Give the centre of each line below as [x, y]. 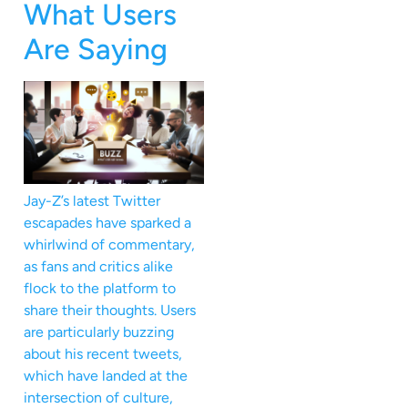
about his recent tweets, [103, 354]
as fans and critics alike [98, 267]
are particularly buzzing [99, 332]
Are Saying [96, 49]
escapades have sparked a [107, 223]
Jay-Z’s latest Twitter [92, 201]
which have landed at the [106, 376]
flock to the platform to [100, 289]
